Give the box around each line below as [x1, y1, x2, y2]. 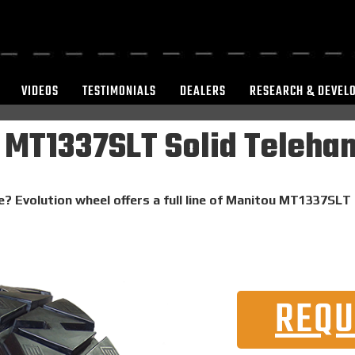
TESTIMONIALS [82, 84, 156, 99]
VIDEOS [21, 84, 59, 99]
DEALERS [180, 84, 226, 99]
